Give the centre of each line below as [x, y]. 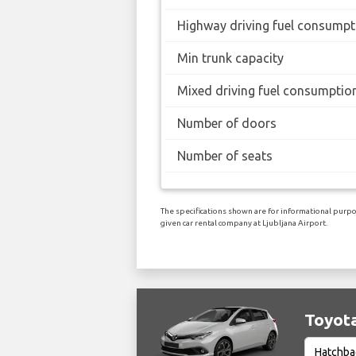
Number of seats [225, 155]
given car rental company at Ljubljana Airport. [244, 222]
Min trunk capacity [230, 58]
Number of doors [227, 123]
